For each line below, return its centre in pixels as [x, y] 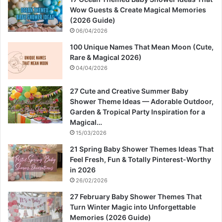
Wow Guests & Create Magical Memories [138, 10]
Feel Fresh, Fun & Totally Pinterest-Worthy [140, 160]
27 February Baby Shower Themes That [136, 197]
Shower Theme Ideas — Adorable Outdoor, [142, 102]
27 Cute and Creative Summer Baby [129, 91]
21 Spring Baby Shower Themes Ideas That [142, 149]
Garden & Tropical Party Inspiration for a [138, 112]
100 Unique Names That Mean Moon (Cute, [142, 47]
